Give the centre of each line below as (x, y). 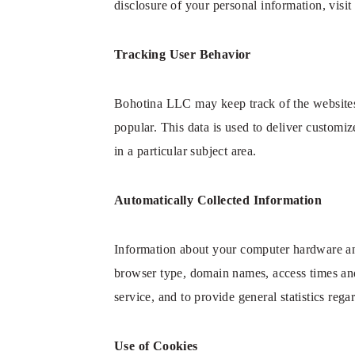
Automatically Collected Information (218, 200)
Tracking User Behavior (183, 54)
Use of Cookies (156, 346)
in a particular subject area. (187, 151)
